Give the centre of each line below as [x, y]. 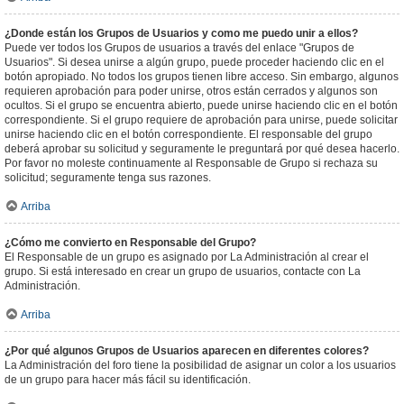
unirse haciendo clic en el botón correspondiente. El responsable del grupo [188, 134]
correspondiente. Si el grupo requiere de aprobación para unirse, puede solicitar [201, 120]
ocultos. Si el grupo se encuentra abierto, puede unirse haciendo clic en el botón [201, 106]
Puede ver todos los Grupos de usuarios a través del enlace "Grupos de [179, 48]
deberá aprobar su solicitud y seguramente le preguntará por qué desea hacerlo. [202, 149]
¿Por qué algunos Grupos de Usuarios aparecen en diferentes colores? [187, 351]
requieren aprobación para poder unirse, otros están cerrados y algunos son [191, 91]
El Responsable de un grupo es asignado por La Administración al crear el [187, 257]
